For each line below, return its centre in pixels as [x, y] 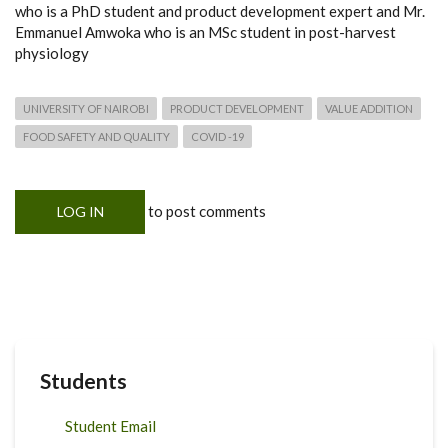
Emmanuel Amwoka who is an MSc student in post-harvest [205, 32]
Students [83, 380]
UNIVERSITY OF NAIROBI [86, 108]
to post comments [205, 211]
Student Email [110, 426]
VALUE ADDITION [369, 108]
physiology [52, 53]
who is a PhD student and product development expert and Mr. [220, 11]
